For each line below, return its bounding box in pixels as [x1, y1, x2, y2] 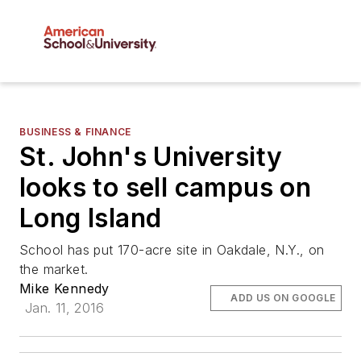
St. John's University [19, 141, 283, 173]
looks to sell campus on [19, 172, 312, 204]
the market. [19, 261, 89, 278]
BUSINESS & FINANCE [19, 126, 131, 139]
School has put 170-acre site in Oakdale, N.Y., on [19, 242, 325, 259]
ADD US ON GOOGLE [230, 292, 336, 305]
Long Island [19, 202, 162, 234]
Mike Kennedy [19, 280, 110, 297]
